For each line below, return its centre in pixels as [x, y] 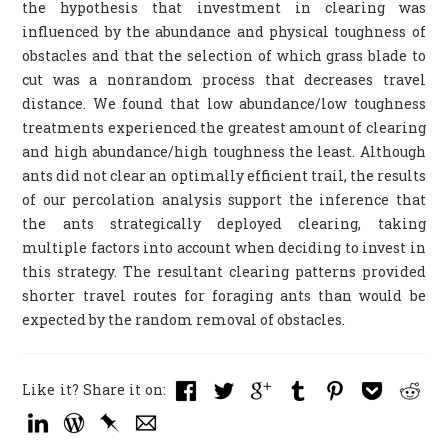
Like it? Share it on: [96, 389]
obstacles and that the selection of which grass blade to [224, 55]
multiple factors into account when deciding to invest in [224, 247]
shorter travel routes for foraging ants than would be [224, 295]
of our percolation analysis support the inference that [224, 199]
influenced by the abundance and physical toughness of [224, 31]
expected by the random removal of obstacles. [184, 319]
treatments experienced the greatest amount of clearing [224, 127]
